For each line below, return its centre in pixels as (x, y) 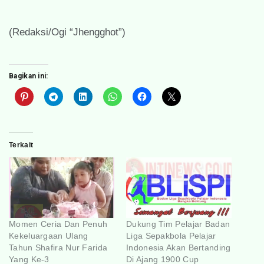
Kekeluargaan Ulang (49, 235)
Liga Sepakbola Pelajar (171, 235)
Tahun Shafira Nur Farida (58, 247)
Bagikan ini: (29, 76)
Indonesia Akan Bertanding (179, 247)
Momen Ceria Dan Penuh (58, 224)
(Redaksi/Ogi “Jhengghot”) (67, 32)
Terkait (21, 145)
